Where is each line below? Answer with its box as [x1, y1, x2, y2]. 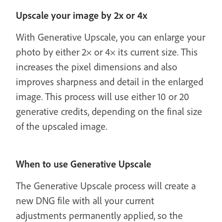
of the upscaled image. [16, 120, 107, 132]
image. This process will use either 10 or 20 [16, 90, 189, 103]
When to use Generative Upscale [16, 158, 151, 170]
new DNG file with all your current [16, 194, 154, 207]
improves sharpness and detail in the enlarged [16, 75, 203, 88]
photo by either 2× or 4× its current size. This [16, 46, 198, 58]
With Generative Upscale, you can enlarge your [16, 31, 205, 43]
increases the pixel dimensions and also [16, 60, 177, 73]
